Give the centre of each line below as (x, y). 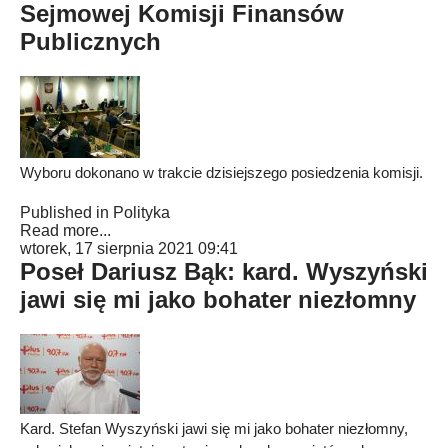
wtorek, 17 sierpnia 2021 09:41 (129, 248)
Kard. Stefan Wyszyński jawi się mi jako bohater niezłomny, (214, 428)
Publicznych (90, 41)
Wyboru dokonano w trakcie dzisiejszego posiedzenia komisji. (221, 172)
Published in (64, 212)
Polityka (141, 212)
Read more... (65, 230)
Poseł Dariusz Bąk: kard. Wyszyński (224, 271)
